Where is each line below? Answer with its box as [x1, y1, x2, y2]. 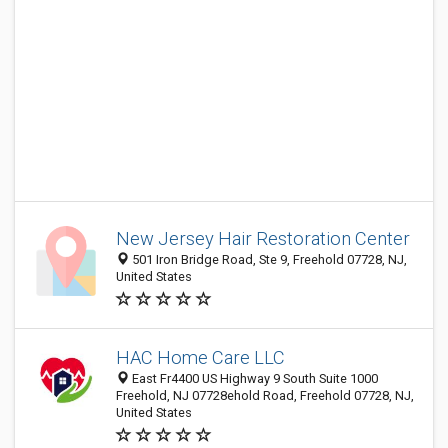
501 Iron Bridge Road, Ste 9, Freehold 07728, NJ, [129, 252, 407, 267]
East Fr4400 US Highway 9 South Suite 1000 [129, 371, 378, 386]
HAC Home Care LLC [116, 347, 285, 368]
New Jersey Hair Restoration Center [116, 228, 410, 249]
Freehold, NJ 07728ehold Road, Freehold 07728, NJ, [116, 388, 414, 403]
